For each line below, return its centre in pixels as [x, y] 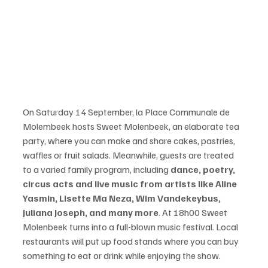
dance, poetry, [204, 169]
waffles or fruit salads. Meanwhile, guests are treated [129, 155]
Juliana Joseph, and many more [91, 212]
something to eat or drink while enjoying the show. [122, 255]
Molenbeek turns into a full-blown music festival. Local [131, 227]
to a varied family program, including [97, 169]
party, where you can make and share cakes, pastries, [130, 141]
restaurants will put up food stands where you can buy [132, 241]
